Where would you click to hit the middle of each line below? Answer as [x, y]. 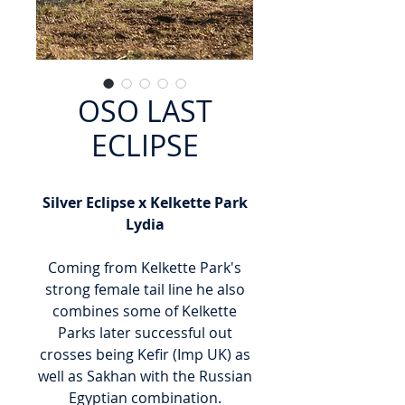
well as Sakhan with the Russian [145, 376]
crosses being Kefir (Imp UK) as [145, 354]
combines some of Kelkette [145, 311]
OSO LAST [145, 111]
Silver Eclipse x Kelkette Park [145, 202]
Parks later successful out [145, 333]
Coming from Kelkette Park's [145, 268]
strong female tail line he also [145, 289]
